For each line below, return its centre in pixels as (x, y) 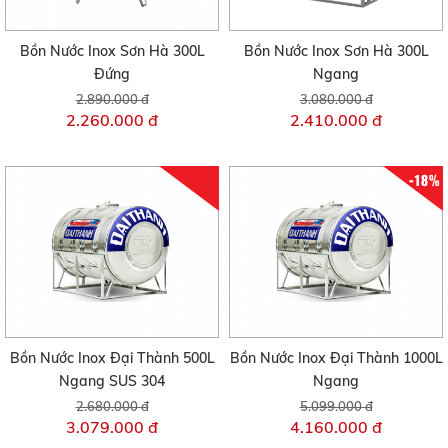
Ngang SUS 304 (112, 381)
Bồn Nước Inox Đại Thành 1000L (336, 358)
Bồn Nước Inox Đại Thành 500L (112, 358)
